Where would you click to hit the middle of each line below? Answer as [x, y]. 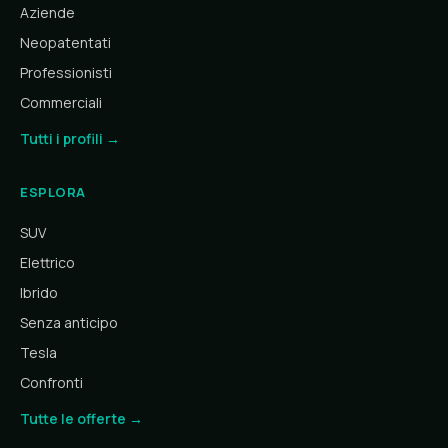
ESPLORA [53, 192]
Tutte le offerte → [81, 418]
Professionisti [66, 72]
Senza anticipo [69, 322]
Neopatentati [65, 42]
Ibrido [39, 292]
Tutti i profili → [70, 138]
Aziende [47, 12]
